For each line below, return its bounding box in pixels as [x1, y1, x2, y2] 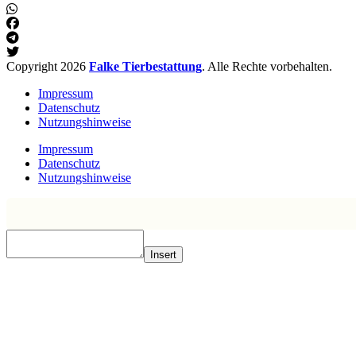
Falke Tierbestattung [89, 60, 202, 74]
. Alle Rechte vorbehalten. [202, 60, 332, 74]
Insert [150, 249, 176, 261]
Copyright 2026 [6, 60, 89, 74]
